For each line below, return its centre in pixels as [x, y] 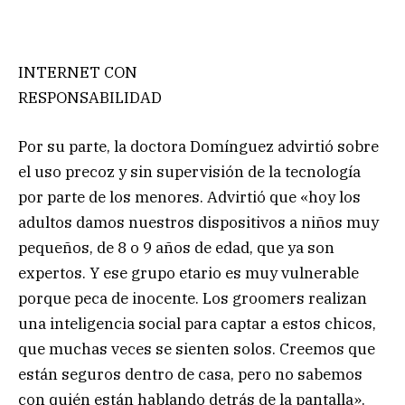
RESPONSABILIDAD [90, 98]
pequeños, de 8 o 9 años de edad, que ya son [176, 248]
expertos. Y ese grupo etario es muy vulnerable [188, 273]
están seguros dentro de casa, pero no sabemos [190, 375]
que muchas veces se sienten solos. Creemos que [197, 349]
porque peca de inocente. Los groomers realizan [193, 299]
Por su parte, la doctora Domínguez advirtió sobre [198, 147]
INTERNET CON [78, 73]
